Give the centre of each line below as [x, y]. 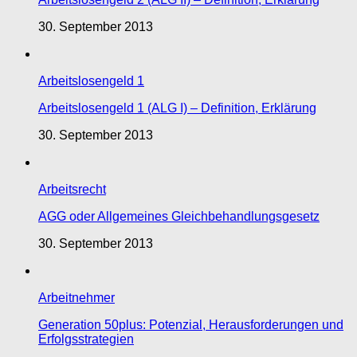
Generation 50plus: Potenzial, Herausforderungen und [191, 325]
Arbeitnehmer [76, 298]
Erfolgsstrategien [86, 339]
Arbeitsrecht [72, 190]
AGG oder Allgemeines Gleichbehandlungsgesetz [179, 217]
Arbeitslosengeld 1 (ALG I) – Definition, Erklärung [177, 108]
